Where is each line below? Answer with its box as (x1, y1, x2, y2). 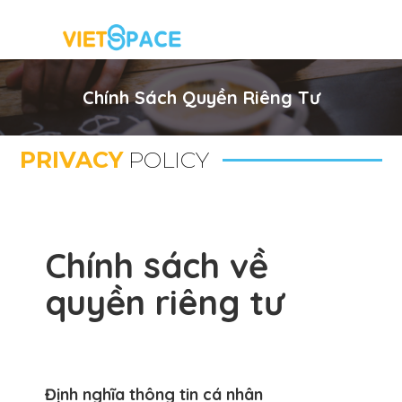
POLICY (123, 146, 210, 173)
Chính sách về (45, 244, 268, 287)
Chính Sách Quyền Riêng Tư (82, 86, 320, 109)
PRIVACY (20, 146, 124, 173)
